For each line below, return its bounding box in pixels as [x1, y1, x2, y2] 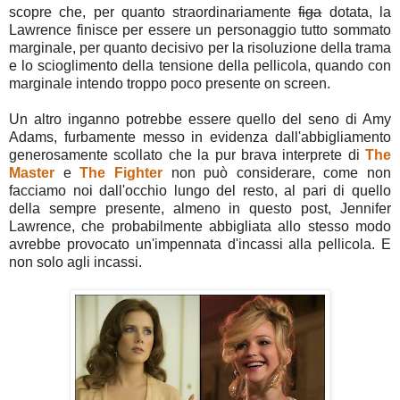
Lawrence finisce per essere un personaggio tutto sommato [9, 21, 391, 37]
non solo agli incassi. [9, 254, 142, 270]
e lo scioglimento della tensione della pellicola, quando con [9, 57, 391, 73]
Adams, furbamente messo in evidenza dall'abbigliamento [9, 129, 391, 145]
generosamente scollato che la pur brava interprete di [9, 146, 365, 162]
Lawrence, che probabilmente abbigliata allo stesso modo [9, 218, 391, 234]
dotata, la [321, 4, 392, 20]
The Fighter [79, 164, 162, 180]
